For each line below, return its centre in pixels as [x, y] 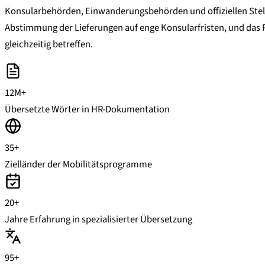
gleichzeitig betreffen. [49, 45]
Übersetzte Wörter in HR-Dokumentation [87, 109]
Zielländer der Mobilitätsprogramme [78, 164]
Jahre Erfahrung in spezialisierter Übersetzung [98, 219]
